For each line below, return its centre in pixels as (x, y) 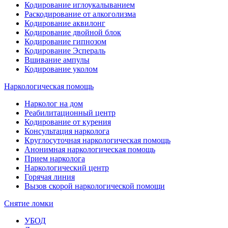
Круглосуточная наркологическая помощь (97, 140)
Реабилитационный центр (70, 113)
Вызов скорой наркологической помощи (95, 186)
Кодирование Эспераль (65, 51)
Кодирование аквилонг (65, 23)
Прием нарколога (55, 159)
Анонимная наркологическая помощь (90, 150)
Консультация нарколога (67, 131)
